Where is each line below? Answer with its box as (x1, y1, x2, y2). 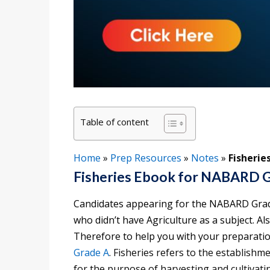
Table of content (80, 116, 149, 128)
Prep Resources (110, 151, 181, 165)
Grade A (74, 246, 109, 260)
